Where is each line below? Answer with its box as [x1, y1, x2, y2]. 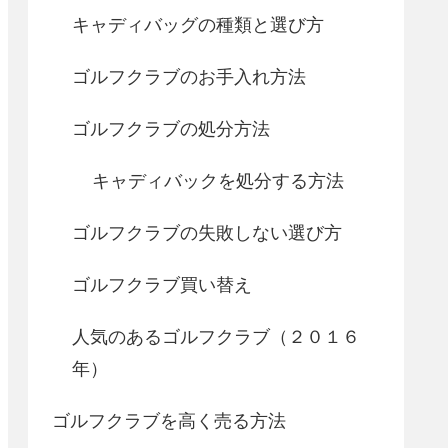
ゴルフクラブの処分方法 [72, 118, 270, 139]
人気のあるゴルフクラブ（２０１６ [72, 326, 360, 347]
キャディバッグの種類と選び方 [72, 14, 324, 35]
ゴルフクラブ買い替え [72, 274, 252, 295]
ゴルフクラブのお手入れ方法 [72, 66, 306, 87]
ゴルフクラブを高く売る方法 [52, 410, 286, 431]
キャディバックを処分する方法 [92, 170, 344, 191]
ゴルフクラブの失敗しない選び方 [72, 222, 342, 243]
